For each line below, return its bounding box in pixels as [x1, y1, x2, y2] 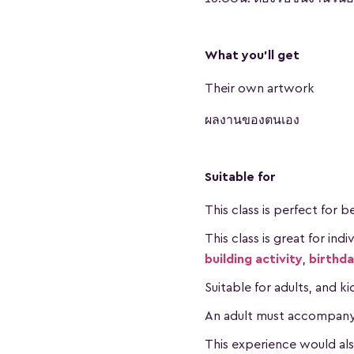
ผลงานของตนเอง [205, 114, 299, 126]
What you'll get [205, 49, 299, 62]
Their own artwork [205, 82, 314, 95]
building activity [205, 253, 303, 265]
